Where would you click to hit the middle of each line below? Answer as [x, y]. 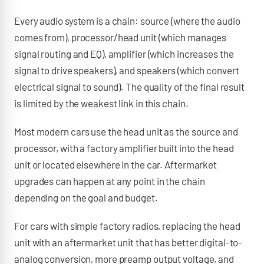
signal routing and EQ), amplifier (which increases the [124, 54]
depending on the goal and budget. [86, 197]
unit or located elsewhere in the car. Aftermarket [116, 164]
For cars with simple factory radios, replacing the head [127, 226]
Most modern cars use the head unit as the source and [126, 131]
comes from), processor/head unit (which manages [121, 37]
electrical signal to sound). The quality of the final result [129, 87]
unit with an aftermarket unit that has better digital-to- [128, 242]
